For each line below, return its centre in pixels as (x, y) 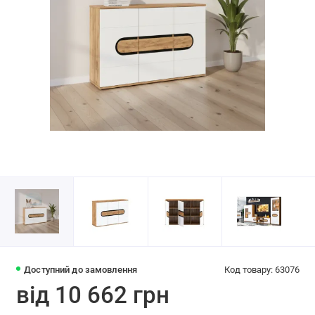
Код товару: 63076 (262, 270)
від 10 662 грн (92, 295)
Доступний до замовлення (81, 270)
